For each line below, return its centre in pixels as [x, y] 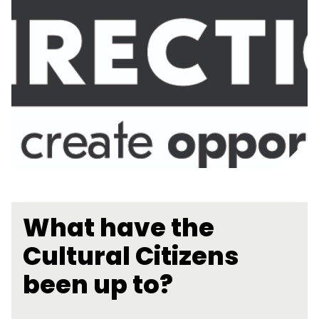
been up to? [98, 284]
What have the [119, 228]
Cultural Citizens [131, 256]
